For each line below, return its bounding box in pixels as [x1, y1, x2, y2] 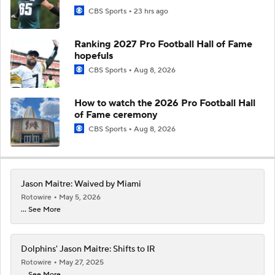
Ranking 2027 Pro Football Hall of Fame [74, 37, 252, 50]
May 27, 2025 [59, 257, 104, 267]
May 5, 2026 [59, 192, 101, 202]
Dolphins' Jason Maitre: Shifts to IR [21, 243, 155, 255]
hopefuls [74, 49, 113, 62]
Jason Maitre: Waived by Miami [21, 178, 141, 190]
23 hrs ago [134, 6, 168, 16]
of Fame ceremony [74, 108, 158, 121]
